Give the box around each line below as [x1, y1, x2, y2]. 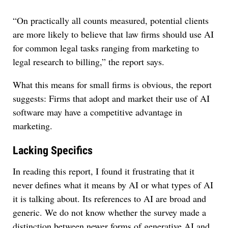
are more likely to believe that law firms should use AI [13, 28, 214, 40]
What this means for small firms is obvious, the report [13, 78, 212, 91]
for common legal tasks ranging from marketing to [13, 42, 199, 54]
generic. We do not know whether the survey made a [13, 206, 206, 218]
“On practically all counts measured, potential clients [13, 14, 209, 26]
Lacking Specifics [13, 144, 93, 157]
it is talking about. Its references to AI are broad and [13, 192, 206, 205]
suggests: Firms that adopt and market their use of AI [13, 92, 210, 104]
